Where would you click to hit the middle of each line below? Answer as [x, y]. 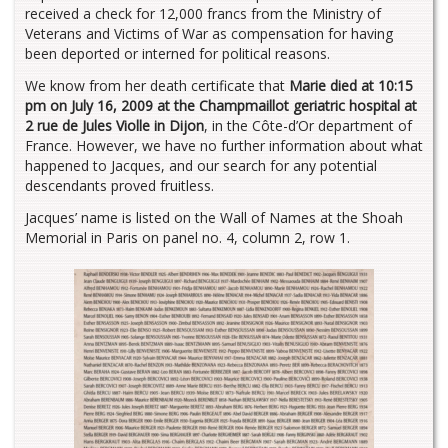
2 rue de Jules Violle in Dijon [114, 125]
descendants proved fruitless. [119, 185]
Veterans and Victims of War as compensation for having [209, 33]
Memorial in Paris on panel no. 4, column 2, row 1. [187, 237]
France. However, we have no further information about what [224, 145]
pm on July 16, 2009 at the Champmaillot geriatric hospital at [221, 105]
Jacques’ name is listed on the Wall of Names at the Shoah [214, 217]
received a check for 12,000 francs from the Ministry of [203, 13]
